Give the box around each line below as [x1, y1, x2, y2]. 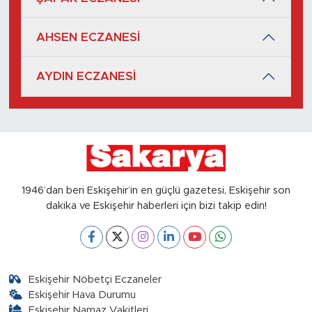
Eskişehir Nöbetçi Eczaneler [29, 274, 162, 285]
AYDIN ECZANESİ [36, 70, 136, 83]
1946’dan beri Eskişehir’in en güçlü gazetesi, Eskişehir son [22, 185, 290, 196]
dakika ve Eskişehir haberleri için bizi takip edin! [45, 200, 267, 211]
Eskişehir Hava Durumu [29, 289, 136, 300]
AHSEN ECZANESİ [36, 31, 140, 43]
